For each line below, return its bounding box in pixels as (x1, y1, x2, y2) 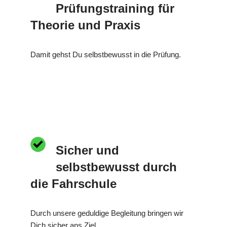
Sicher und (56, 143, 119, 157)
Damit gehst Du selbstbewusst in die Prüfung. (30, 50, 181, 59)
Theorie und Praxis (30, 18, 140, 32)
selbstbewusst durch (56, 160, 177, 174)
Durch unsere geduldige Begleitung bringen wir (30, 208, 183, 217)
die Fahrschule (30, 176, 117, 191)
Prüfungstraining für (56, 1, 174, 15)
